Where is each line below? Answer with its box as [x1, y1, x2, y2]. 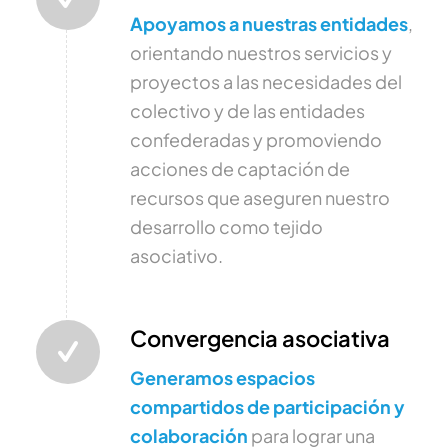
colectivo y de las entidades [129, 99, 365, 123]
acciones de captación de [129, 157, 350, 181]
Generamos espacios [129, 365, 315, 389]
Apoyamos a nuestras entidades [129, 12, 408, 36]
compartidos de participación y [129, 394, 405, 418]
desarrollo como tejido [129, 215, 323, 239]
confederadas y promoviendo [129, 128, 382, 152]
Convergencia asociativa [129, 323, 390, 352]
